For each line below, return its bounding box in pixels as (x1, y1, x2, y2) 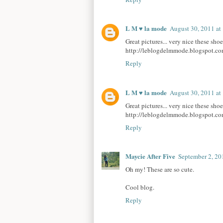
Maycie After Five (125, 151, 175, 161)
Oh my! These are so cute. (125, 164, 194, 174)
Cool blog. (125, 182, 154, 192)
